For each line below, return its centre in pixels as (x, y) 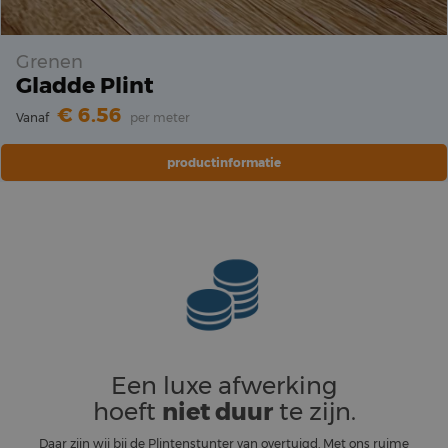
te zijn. (314, 412)
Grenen (49, 62)
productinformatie (224, 162)
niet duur (217, 412)
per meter (160, 117)
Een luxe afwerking (224, 386)
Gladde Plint (85, 85)
